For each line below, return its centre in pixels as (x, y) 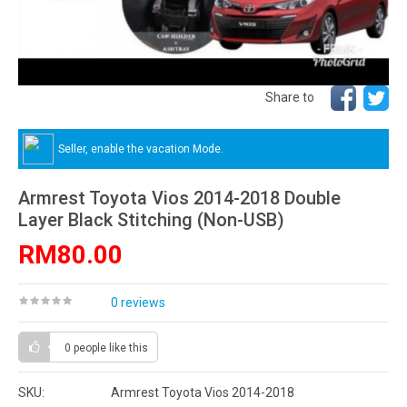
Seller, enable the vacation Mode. (141, 149)
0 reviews (138, 303)
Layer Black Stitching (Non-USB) (151, 220)
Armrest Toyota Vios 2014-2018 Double (179, 198)
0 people (87, 348)
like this (129, 348)
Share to (290, 97)
